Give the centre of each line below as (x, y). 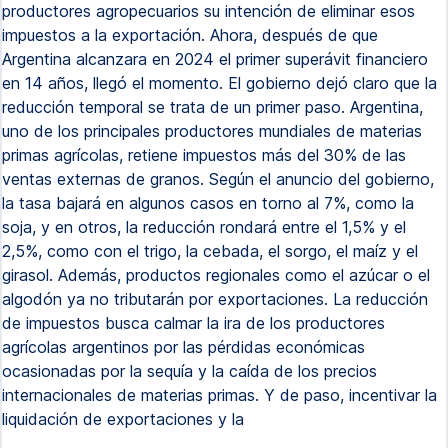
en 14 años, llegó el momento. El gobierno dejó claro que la (219, 83)
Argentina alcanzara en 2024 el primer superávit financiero (215, 59)
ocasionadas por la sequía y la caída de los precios (189, 371)
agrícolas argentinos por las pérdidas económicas (183, 347)
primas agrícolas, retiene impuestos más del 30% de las (204, 155)
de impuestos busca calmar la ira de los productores (193, 323)
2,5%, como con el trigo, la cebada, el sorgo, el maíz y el (210, 251)
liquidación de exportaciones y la (123, 419)
